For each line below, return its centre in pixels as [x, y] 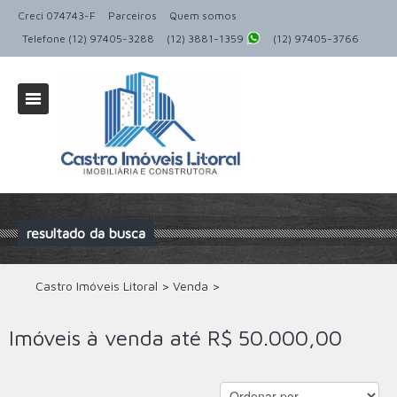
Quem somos [203, 16]
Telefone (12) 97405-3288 [88, 39]
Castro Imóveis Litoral [97, 286]
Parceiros [132, 16]
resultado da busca [86, 234]
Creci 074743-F [57, 16]
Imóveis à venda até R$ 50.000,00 [175, 338]
